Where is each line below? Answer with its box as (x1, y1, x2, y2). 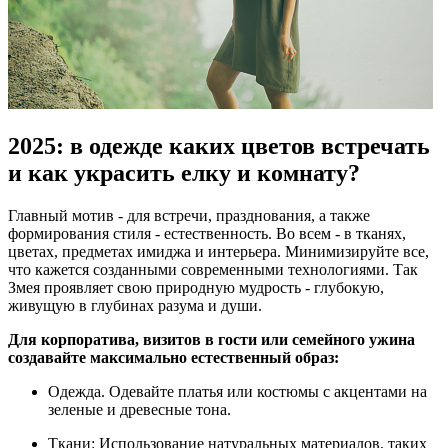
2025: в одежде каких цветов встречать (8, 132, 430, 159)
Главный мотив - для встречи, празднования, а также (8, 206, 370, 224)
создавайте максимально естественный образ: (8, 348, 343, 366)
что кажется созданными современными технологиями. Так (8, 260, 418, 278)
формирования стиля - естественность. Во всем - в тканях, (8, 224, 406, 242)
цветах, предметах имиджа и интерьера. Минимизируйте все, (8, 242, 429, 260)
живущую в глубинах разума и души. (8, 296, 262, 314)
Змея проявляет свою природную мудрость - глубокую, (8, 278, 384, 296)
